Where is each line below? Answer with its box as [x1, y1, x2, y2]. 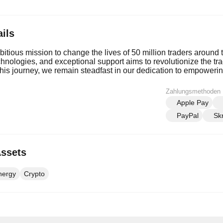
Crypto [24, 170, 45, 178]
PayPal [177, 111, 199, 119]
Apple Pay [177, 99, 209, 107]
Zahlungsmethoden [166, 88, 221, 95]
